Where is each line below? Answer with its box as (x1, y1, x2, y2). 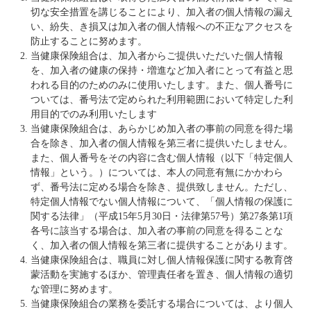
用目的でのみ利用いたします (30, 108, 157, 119)
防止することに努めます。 (30, 35, 147, 47)
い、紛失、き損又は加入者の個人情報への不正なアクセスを (30, 21, 293, 32)
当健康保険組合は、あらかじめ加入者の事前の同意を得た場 (30, 123, 293, 134)
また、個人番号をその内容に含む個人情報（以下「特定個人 (30, 152, 293, 163)
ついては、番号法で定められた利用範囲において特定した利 (30, 94, 293, 105)
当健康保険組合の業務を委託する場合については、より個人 (30, 298, 293, 309)
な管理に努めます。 (30, 283, 118, 294)
